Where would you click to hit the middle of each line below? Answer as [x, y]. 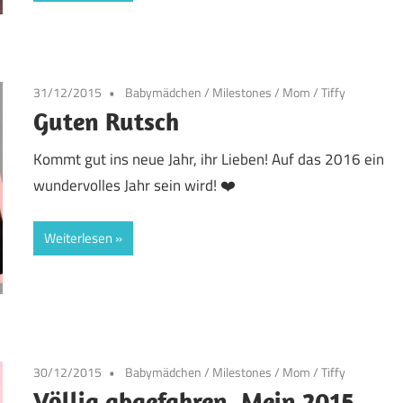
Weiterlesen [79, 238]
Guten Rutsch [107, 121]
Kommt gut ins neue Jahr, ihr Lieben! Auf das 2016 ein [209, 159]
